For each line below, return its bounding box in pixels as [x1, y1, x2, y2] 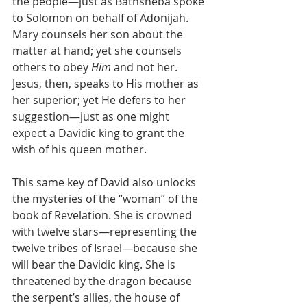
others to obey [12, 60, 91, 75]
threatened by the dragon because [12, 273, 195, 288]
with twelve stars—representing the [12, 224, 199, 239]
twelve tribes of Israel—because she [12, 241, 200, 256]
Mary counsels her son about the [12, 27, 186, 42]
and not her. [111, 60, 180, 75]
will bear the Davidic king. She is [12, 257, 178, 272]
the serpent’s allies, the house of [12, 290, 182, 305]
